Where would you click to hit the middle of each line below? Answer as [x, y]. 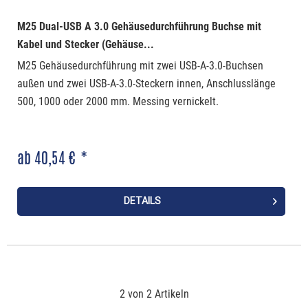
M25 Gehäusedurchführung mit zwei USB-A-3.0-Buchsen [140, 66]
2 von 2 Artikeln [154, 294]
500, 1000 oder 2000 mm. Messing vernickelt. [118, 102]
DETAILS [142, 201]
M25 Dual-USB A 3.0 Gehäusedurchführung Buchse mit [139, 27]
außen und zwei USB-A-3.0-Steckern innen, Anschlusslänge [146, 84]
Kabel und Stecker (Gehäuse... [85, 45]
